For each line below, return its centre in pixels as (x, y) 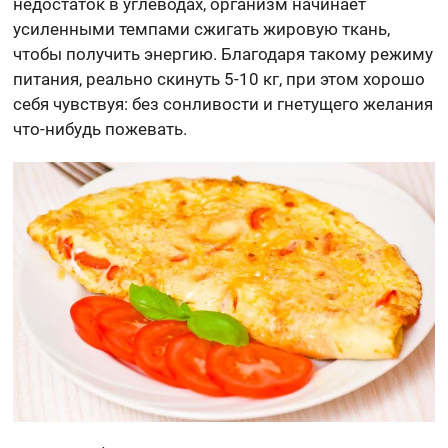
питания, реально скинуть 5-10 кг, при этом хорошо (219, 79)
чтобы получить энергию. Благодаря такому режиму (223, 54)
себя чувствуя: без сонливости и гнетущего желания (223, 104)
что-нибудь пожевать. (100, 129)
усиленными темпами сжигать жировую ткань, (202, 29)
